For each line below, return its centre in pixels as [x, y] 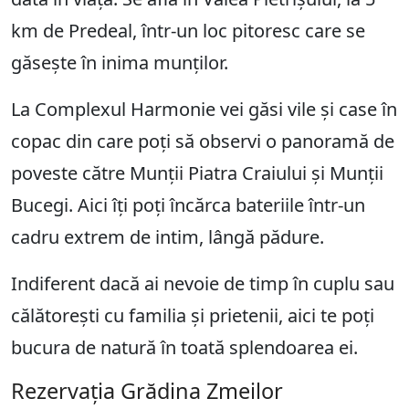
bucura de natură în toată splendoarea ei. [184, 347]
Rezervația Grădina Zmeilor [147, 390]
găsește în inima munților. [120, 62]
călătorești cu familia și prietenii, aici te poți [193, 315]
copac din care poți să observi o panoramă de [203, 141]
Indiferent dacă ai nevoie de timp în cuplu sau [203, 283]
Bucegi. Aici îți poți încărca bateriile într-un [188, 204]
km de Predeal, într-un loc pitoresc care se [188, 30]
